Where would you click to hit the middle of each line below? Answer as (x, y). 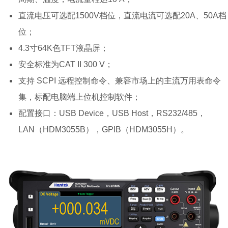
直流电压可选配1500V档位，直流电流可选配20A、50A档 (122, 15)
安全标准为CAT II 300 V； (66, 64)
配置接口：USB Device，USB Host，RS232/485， (112, 113)
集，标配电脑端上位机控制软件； (79, 97)
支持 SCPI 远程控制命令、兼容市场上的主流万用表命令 (120, 80)
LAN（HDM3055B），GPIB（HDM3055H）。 (104, 129)
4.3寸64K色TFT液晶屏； (63, 48)
